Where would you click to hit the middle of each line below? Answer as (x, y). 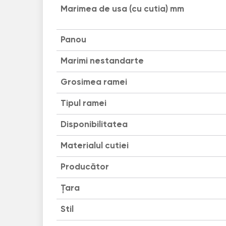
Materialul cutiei (94, 146)
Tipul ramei (83, 103)
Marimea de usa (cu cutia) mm (122, 9)
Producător (84, 167)
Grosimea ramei (94, 82)
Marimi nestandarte (102, 61)
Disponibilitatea (94, 125)
